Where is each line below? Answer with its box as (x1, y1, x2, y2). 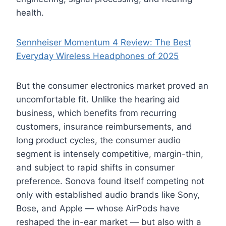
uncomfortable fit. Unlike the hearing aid (16, 94, 180, 105)
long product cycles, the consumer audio (16, 135, 181, 146)
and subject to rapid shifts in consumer (16, 162, 175, 173)
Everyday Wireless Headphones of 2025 (16, 51, 179, 62)
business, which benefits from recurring (16, 108, 177, 119)
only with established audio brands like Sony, (16, 190, 200, 200)
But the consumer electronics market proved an (16, 81, 208, 91)
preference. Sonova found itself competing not (16, 176, 204, 187)
